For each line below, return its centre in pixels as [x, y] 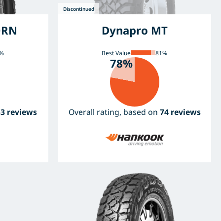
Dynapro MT [134, 30]
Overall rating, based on [114, 112]
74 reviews [180, 112]
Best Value [116, 53]
